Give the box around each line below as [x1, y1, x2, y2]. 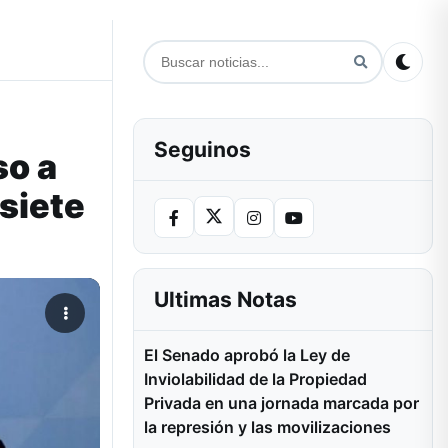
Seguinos [154, 137, 251, 162]
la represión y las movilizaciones [144, 417, 391, 437]
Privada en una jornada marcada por [144, 393, 419, 413]
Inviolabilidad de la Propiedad [144, 369, 367, 389]
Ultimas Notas [154, 287, 297, 312]
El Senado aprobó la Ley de [144, 345, 350, 365]
